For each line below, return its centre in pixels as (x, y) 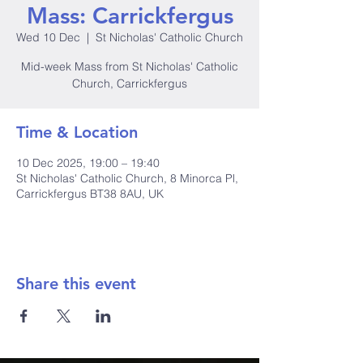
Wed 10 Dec (48, 37)
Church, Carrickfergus (130, 83)
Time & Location (77, 132)
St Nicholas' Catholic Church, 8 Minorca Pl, (127, 178)
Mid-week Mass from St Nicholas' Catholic (130, 66)
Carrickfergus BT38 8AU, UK (90, 194)
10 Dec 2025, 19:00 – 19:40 (88, 163)
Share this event (76, 284)
